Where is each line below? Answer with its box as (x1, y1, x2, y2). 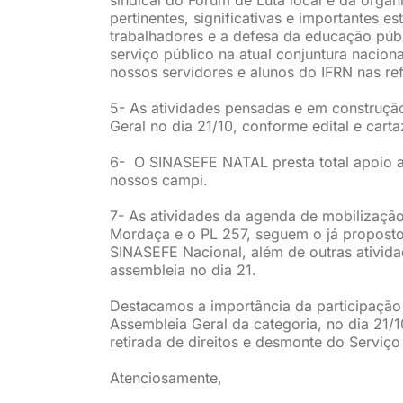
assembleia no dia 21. (109, 260, 256, 279)
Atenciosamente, (109, 368, 222, 387)
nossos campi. (109, 170, 208, 189)
